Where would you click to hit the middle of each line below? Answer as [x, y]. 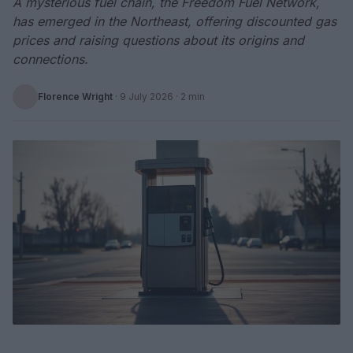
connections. [50, 59]
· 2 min [189, 97]
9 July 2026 [147, 97]
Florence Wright [75, 97]
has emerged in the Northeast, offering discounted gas [175, 21]
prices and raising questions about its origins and [158, 40]
